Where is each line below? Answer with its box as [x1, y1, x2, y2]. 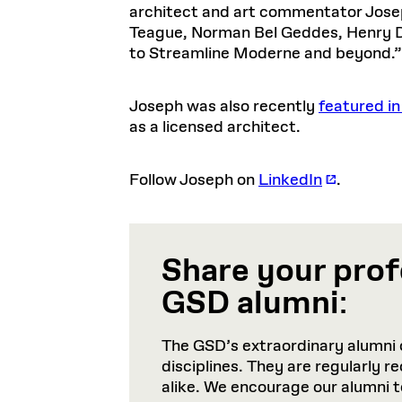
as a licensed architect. [129, 117, 301, 138]
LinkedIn [258, 170, 322, 191]
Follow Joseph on [129, 170, 258, 191]
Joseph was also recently [129, 96, 319, 118]
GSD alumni [162, 283, 339, 326]
